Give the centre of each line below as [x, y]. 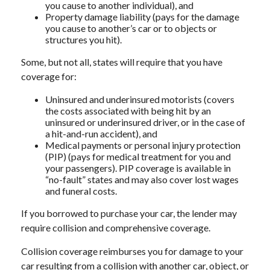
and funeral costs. [81, 191]
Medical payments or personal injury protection [143, 145]
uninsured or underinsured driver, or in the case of [145, 122]
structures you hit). [83, 39]
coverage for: [49, 76]
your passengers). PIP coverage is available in [138, 168]
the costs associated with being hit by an [128, 111]
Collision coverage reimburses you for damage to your [132, 251]
